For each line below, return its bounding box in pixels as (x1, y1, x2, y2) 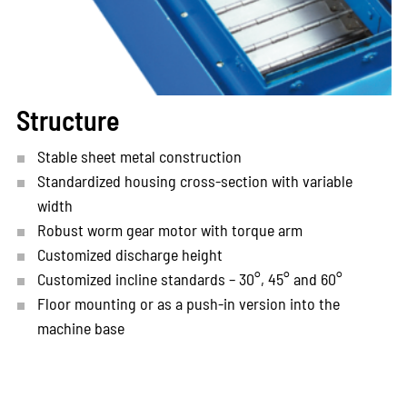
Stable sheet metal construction (36, 146, 242, 167)
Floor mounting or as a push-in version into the (36, 293, 340, 314)
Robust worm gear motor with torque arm (36, 220, 303, 241)
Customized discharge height (36, 244, 223, 265)
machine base (36, 318, 124, 339)
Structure (15, 104, 120, 137)
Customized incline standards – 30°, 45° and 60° (36, 269, 342, 290)
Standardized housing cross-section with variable (36, 171, 352, 192)
